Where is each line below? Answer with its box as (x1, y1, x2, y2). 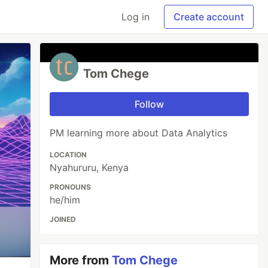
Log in (121, 11, 150, 23)
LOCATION (50, 150, 87, 159)
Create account (173, 11, 244, 23)
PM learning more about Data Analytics (50, 127, 228, 139)
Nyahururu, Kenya (50, 162, 129, 173)
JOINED (50, 215, 77, 224)
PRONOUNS (50, 182, 92, 191)
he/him (50, 194, 81, 206)
